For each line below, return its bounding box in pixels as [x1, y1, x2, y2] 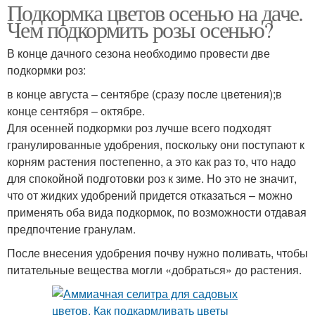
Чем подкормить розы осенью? [7, 14, 273, 45]
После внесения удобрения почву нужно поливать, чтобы [7, 245, 308, 262]
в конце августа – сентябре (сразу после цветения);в [7, 86, 282, 103]
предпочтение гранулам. [7, 221, 136, 238]
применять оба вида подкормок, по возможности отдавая [7, 204, 307, 221]
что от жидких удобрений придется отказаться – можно [7, 187, 292, 204]
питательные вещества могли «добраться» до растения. [7, 262, 302, 278]
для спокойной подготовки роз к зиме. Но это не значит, [7, 170, 297, 187]
